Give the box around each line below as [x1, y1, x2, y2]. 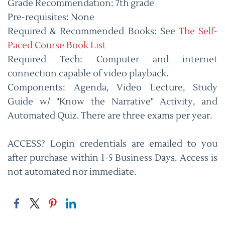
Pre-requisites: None [8, 12, 94, 23]
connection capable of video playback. [8, 68, 168, 79]
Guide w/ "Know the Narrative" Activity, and [8, 96, 217, 107]
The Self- [178, 26, 218, 37]
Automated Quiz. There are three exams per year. [8, 110, 212, 122]
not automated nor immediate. [8, 166, 136, 178]
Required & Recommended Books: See [8, 26, 179, 37]
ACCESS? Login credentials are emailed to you [8, 138, 217, 150]
